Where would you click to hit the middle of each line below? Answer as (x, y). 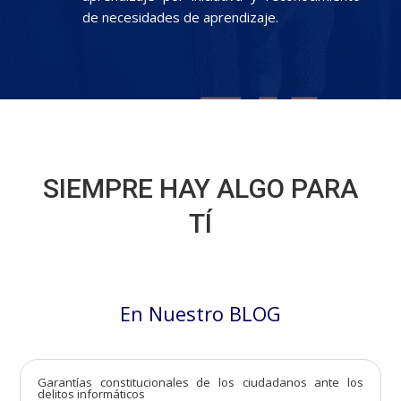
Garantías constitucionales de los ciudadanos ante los (200, 383)
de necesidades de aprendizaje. (180, 17)
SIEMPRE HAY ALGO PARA (200, 189)
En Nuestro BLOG (200, 314)
